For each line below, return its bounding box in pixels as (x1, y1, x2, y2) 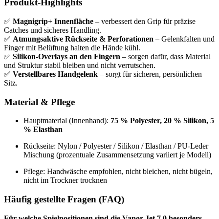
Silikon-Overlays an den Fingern (13, 52, 120, 61)
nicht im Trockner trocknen (23, 176, 109, 185)
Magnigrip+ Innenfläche (13, 17, 93, 25)
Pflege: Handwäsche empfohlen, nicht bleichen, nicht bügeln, (23, 167, 213, 176)
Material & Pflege (4, 96, 75, 107)
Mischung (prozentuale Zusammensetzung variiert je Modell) (23, 151, 211, 159)
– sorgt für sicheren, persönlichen (98, 69, 202, 78)
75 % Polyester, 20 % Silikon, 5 (110, 116, 214, 125)
